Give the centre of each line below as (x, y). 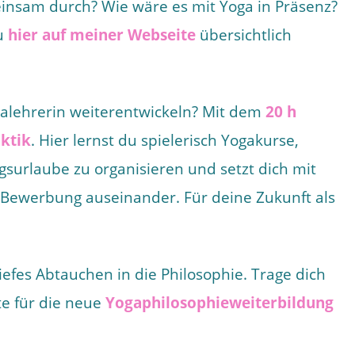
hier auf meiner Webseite (102, 35)
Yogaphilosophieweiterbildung (219, 303)
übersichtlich (244, 35)
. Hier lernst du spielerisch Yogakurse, (165, 140)
